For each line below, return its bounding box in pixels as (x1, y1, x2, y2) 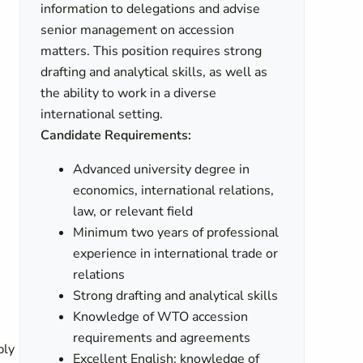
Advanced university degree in (73, 160, 250, 178)
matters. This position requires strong (41, 42, 263, 60)
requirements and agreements (73, 329, 251, 347)
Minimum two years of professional (73, 224, 280, 241)
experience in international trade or (73, 245, 279, 263)
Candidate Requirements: (41, 126, 192, 144)
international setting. (41, 105, 164, 123)
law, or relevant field (73, 203, 194, 220)
